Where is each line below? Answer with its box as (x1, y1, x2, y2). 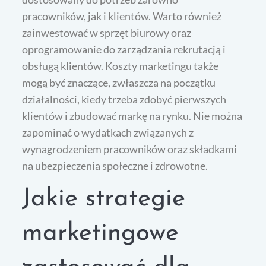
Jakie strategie (22, 186, 186, 213)
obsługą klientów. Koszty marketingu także (22, 59, 219, 73)
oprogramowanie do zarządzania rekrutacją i (22, 43, 226, 56)
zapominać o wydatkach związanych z (22, 126, 194, 140)
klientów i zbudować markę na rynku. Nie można (22, 109, 243, 123)
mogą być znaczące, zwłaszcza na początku (22, 76, 216, 90)
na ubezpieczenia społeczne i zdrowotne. (22, 159, 208, 173)
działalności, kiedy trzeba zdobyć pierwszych (22, 93, 227, 106)
